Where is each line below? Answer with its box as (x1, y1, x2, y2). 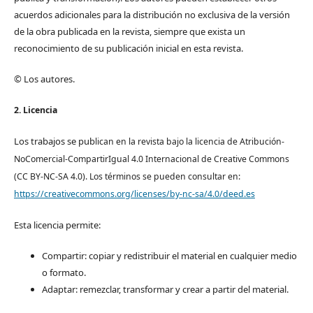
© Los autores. (13, 73, 75, 86)
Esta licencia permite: (13, 219, 101, 232)
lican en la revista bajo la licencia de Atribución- (94, 136, 284, 148)
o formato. (41, 266, 86, 279)
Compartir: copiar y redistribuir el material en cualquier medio (41, 249, 297, 263)
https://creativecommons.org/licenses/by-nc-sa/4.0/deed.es (13, 188, 255, 201)
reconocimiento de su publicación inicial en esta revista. (13, 42, 243, 55)
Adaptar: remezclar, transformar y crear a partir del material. (41, 283, 289, 296)
